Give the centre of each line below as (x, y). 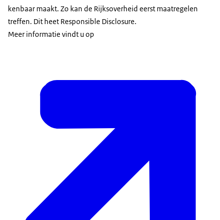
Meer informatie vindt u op (51, 34)
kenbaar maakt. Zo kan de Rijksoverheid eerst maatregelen (103, 9)
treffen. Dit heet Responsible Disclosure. (72, 22)
